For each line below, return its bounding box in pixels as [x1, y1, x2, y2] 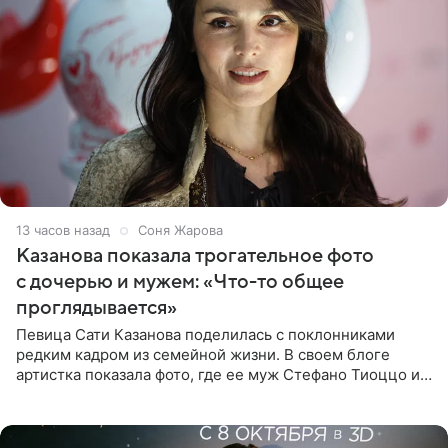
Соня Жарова [138, 221, 223, 238]
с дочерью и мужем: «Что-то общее [16, 270, 344, 293]
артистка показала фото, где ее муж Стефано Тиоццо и [16, 364, 420, 384]
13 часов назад [16, 221, 110, 238]
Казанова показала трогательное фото [16, 244, 374, 267]
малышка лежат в [16, 404, 144, 424]
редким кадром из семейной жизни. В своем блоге [16, 344, 390, 364]
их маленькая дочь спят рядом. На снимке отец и [16, 384, 377, 404]
